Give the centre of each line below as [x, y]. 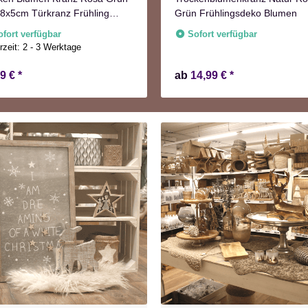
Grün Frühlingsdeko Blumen [236, 13]
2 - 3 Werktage [55, 47]
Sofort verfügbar [223, 34]
